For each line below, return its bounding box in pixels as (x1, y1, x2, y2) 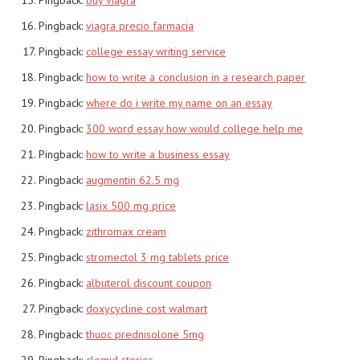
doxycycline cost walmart (86, 301, 207, 316)
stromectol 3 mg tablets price (86, 249, 229, 264)
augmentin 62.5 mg (86, 172, 179, 187)
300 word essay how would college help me (86, 121, 303, 136)
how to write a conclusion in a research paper (86, 69, 305, 84)
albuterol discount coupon (86, 275, 211, 290)
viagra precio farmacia (86, 18, 194, 33)
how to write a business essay (86, 146, 230, 162)
